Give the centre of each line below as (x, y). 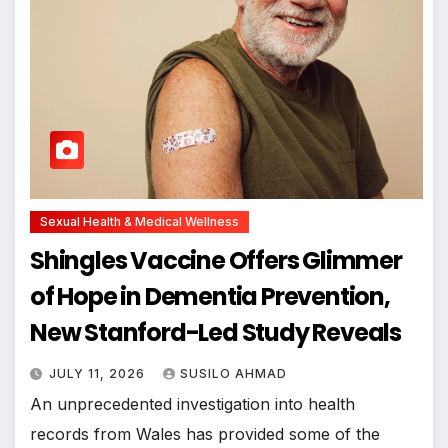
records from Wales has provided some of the (205, 434)
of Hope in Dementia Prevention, (210, 297)
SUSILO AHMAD (233, 374)
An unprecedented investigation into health (192, 404)
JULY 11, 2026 (99, 374)
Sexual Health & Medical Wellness (139, 222)
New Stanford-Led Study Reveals (215, 333)
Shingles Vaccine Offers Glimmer (216, 261)
